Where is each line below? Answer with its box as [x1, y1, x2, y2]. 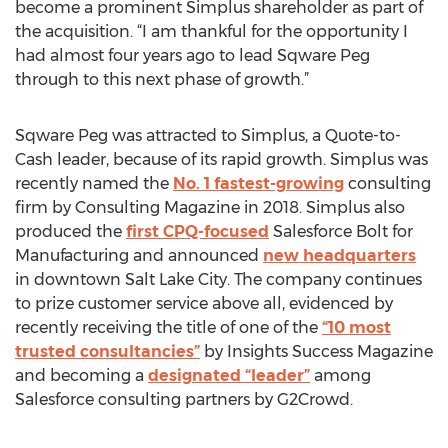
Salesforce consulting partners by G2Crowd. [15, 390, 353, 409]
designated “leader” [148, 366, 310, 385]
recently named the [15, 174, 173, 193]
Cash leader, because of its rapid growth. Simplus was [15, 150, 428, 169]
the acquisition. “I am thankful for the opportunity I [15, 22, 408, 41]
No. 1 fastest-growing [173, 174, 344, 193]
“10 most [322, 318, 391, 337]
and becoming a [15, 366, 148, 385]
